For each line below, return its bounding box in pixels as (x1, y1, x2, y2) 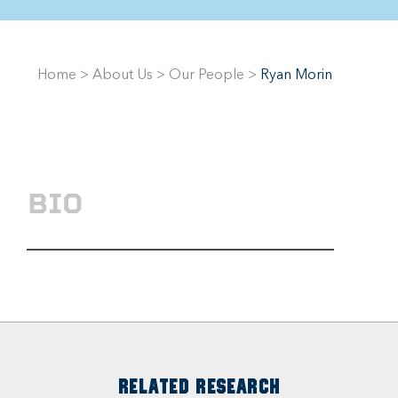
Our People (169, 68, 244, 83)
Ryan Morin (260, 68, 332, 83)
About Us (92, 68, 153, 83)
